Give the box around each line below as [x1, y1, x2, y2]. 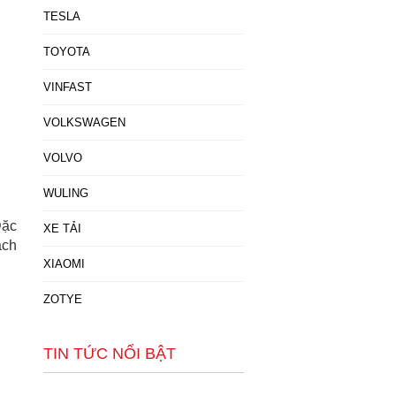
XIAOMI [42, 257, 85, 270]
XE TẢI [42, 222, 81, 235]
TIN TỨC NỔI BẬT [42, 345, 176, 362]
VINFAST [42, 80, 92, 94]
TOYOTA [42, 45, 90, 58]
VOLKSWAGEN [42, 116, 126, 129]
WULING [42, 187, 88, 200]
